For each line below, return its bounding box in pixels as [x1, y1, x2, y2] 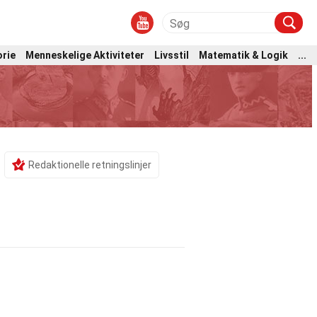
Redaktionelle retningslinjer [28, 159, 151, 171]
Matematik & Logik [199, 49, 288, 61]
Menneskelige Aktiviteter [25, 49, 144, 61]
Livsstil [154, 49, 189, 61]
